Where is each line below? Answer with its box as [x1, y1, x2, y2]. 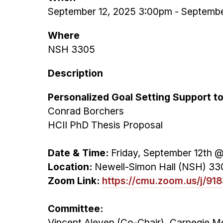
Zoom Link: [48, 175, 100, 187]
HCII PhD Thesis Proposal [48, 119, 163, 131]
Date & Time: [48, 147, 109, 159]
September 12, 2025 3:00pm [48, 5, 172, 17]
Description [48, 67, 103, 79]
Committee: [48, 203, 106, 215]
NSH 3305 [48, 43, 95, 55]
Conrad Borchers [48, 105, 124, 117]
